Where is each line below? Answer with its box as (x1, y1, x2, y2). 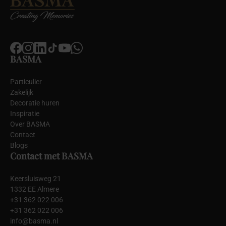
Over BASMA (10, 120, 50, 128)
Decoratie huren (10, 98, 60, 107)
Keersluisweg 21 (10, 174, 61, 183)
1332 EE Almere (10, 185, 59, 193)
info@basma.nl (10, 216, 58, 225)
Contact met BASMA (10, 149, 93, 162)
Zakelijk (10, 88, 33, 96)
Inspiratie (10, 109, 39, 118)
